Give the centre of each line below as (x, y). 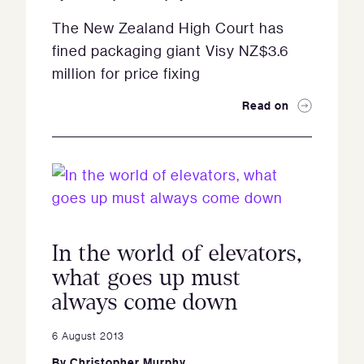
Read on (266, 105)
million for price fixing (126, 73)
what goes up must (147, 278)
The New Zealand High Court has (168, 28)
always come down (145, 302)
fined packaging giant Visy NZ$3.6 (170, 50)
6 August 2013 (88, 335)
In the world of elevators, (177, 253)
